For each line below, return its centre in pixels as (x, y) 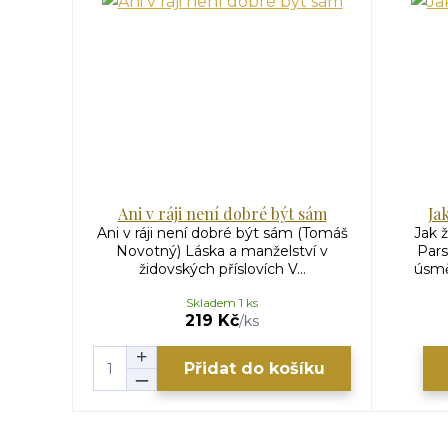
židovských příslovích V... (222, 269)
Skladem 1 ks (222, 302)
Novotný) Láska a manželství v (222, 251)
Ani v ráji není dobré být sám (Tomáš (222, 233)
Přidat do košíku (254, 368)
